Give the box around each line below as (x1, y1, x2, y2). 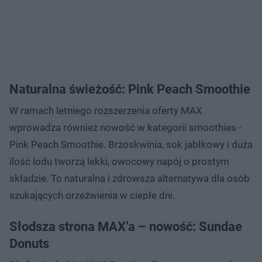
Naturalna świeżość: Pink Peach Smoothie (9, 81, 250, 96)
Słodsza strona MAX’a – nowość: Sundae (9, 219, 242, 234)
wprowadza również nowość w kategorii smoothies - (9, 121, 242, 133)
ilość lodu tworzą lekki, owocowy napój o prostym (9, 155, 229, 167)
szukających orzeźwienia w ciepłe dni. (9, 189, 175, 201)
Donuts (9, 236, 49, 251)
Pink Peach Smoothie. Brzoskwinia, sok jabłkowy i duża (9, 138, 253, 150)
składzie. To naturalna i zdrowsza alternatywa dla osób (9, 172, 250, 184)
